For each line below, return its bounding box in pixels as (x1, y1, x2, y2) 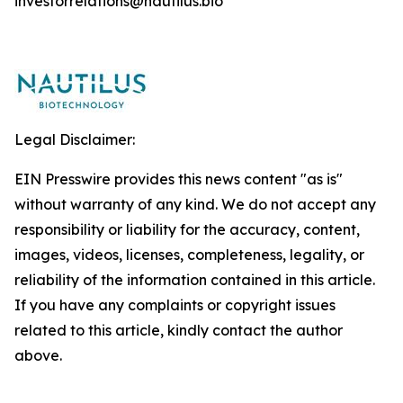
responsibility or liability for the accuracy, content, (14, 220, 360, 238)
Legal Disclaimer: (14, 130, 135, 148)
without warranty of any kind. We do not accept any (14, 195, 376, 213)
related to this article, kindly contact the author (14, 321, 343, 339)
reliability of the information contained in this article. (14, 271, 375, 289)
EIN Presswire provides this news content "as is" (14, 170, 343, 188)
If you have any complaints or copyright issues (14, 296, 336, 314)
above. (14, 346, 62, 364)
